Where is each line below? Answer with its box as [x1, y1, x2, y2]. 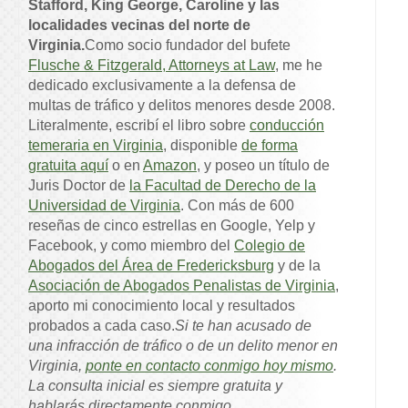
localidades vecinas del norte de [28, 17, 250, 34]
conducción [250, 117, 324, 134]
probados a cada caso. [28, 318, 175, 334]
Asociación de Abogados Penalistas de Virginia [28, 278, 335, 294]
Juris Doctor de [28, 178, 129, 194]
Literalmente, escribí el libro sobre [28, 117, 250, 134]
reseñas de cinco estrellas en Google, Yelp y [28, 218, 315, 234]
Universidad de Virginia [28, 198, 180, 214]
